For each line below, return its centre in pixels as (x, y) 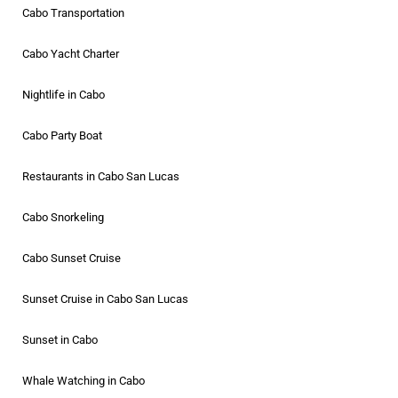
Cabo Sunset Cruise (72, 258)
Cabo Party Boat (62, 135)
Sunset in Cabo (60, 339)
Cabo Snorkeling (63, 217)
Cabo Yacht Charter (71, 53)
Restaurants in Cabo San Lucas (101, 176)
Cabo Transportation (73, 12)
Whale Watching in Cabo (84, 380)
